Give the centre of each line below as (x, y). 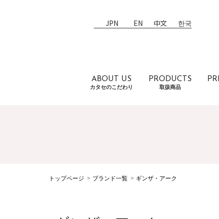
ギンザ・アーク (156, 178)
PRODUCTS (170, 79)
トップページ (66, 178)
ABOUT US (111, 79)
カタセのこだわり (111, 87)
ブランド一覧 (110, 178)
